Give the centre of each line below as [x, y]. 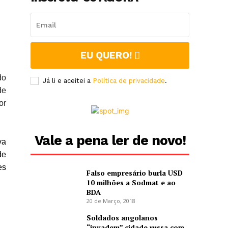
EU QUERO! [106, 55]
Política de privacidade [129, 81]
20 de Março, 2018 [111, 201]
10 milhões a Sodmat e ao [131, 183]
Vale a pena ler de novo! [110, 141]
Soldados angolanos [122, 218]
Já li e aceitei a [68, 81]
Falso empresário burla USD [134, 173]
